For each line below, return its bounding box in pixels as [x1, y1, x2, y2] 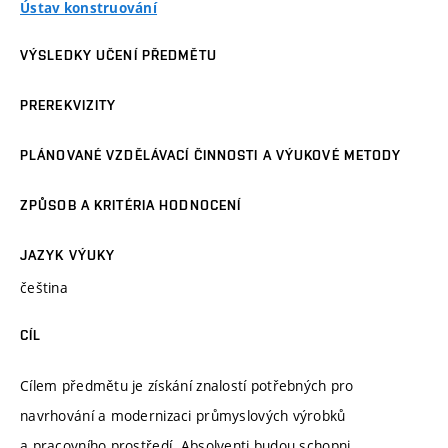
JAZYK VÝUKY [20, 247, 116, 264]
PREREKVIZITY [20, 97, 117, 114]
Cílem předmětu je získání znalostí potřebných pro [20, 375, 354, 395]
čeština [20, 278, 68, 298]
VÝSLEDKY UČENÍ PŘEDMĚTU [20, 47, 217, 64]
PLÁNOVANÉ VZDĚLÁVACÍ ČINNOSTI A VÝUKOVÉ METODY [20, 147, 402, 164]
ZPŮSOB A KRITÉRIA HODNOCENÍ [20, 197, 242, 214]
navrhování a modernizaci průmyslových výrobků [20, 405, 346, 425]
